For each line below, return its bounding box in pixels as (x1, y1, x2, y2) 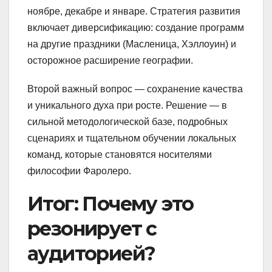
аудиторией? (27, 241, 155, 265)
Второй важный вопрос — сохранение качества (27, 83, 243, 94)
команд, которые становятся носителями (27, 149, 212, 160)
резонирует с (27, 216, 157, 240)
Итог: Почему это (27, 191, 194, 216)
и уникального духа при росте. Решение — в (27, 100, 227, 110)
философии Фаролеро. (27, 165, 131, 176)
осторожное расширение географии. (27, 55, 193, 66)
